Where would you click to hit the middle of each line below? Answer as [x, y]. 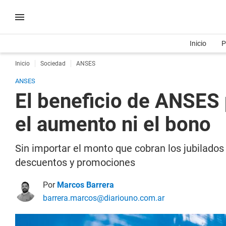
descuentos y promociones [75, 162]
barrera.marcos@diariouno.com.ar [104, 198]
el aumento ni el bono [113, 124]
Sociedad [53, 64]
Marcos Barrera [86, 185]
